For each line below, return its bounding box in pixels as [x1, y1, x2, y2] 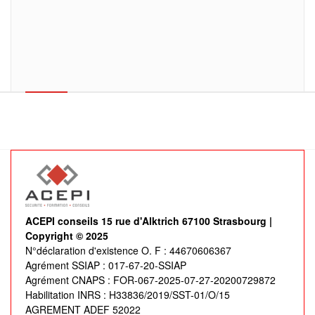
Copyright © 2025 [25, 228, 108, 243]
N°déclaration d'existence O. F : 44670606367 [25, 243, 231, 257]
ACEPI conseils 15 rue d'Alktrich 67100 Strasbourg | [25, 213, 272, 228]
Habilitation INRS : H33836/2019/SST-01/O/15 [25, 287, 230, 302]
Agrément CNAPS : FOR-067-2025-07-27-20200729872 [25, 272, 276, 287]
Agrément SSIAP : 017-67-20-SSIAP [25, 257, 186, 272]
